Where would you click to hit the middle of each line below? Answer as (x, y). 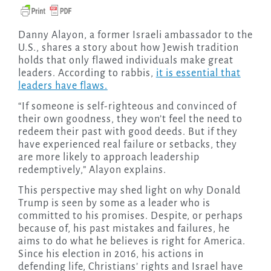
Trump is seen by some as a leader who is (114, 204)
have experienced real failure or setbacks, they (127, 145)
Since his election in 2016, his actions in (111, 254)
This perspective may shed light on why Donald (129, 191)
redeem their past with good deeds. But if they (128, 132)
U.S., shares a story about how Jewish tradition (128, 48)
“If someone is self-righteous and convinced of (127, 107)
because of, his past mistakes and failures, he (124, 229)
